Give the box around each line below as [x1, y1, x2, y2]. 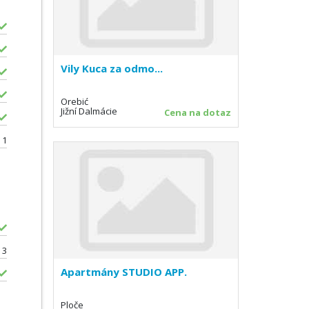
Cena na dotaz [164, 106, 231, 119]
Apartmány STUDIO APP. [61, 264, 187, 279]
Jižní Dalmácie [61, 104, 117, 117]
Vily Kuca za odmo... [61, 61, 163, 75]
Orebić [61, 94, 88, 108]
